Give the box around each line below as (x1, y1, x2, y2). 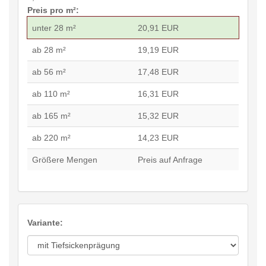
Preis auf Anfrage (138, 154, 202, 164)
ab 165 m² (32, 110, 71, 121)
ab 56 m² (32, 66, 66, 77)
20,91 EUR (138, 23, 179, 33)
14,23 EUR (138, 132, 179, 142)
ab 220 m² (32, 132, 71, 142)
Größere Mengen (32, 154, 97, 164)
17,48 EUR (138, 66, 179, 77)
